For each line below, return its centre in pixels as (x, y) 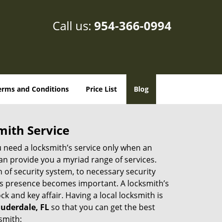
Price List (101, 89)
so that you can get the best (102, 207)
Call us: (73, 26)
